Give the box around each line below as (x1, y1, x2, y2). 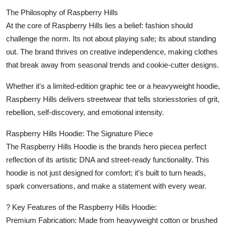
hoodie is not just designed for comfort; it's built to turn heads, (6, 168, 206, 177)
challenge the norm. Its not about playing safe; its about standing (6, 34, 216, 43)
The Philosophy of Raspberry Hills (6, 8, 118, 17)
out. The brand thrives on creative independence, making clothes (6, 47, 218, 56)
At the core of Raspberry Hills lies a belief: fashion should (6, 21, 193, 30)
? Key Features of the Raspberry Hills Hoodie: (6, 202, 157, 211)
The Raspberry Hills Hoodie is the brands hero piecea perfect (6, 142, 206, 151)
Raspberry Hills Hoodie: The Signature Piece (6, 129, 153, 138)
